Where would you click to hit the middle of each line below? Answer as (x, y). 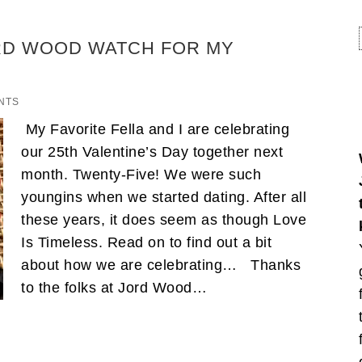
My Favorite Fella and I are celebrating (155, 129)
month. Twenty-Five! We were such (141, 174)
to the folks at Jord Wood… (116, 287)
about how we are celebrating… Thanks (161, 265)
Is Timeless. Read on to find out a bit (146, 242)
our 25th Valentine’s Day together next (152, 152)
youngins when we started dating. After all (164, 197)
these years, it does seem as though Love (164, 219)
